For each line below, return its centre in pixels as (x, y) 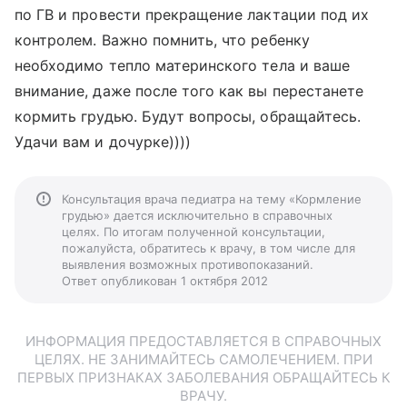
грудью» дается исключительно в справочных (197, 215)
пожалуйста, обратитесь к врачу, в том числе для (208, 248)
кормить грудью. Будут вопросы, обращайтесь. (188, 116)
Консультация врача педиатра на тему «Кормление (212, 199)
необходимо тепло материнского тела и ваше (182, 65)
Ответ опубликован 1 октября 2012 (165, 281)
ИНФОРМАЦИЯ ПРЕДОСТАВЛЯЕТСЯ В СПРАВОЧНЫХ (203, 341)
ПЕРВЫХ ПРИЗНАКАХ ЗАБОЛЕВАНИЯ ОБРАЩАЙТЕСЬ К (203, 377)
